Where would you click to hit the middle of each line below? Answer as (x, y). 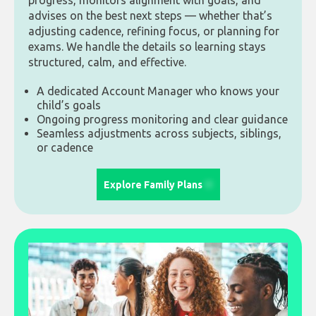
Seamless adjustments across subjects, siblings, (159, 134)
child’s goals (69, 105)
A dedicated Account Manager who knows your (158, 91)
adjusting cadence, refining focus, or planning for (154, 31)
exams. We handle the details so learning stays (147, 47)
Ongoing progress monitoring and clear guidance (162, 120)
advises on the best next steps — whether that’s (150, 16)
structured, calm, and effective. (107, 62)
